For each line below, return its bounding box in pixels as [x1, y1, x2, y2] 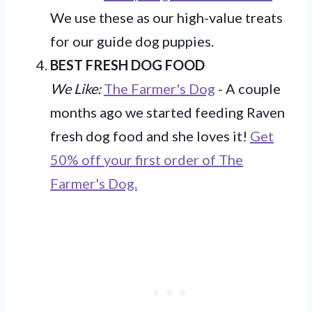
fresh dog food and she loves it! [50, 127, 250, 144]
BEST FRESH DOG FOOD [50, 56, 205, 73]
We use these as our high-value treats [50, 8, 283, 26]
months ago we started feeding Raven [50, 103, 285, 120]
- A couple [215, 79, 281, 97]
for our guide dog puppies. [50, 32, 214, 49]
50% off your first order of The [50, 150, 243, 168]
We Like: [50, 79, 101, 97]
